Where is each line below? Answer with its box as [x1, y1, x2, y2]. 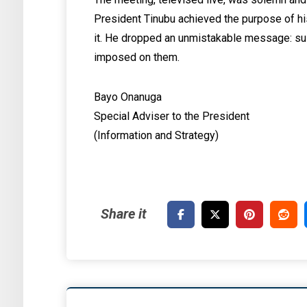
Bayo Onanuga [94, 90, 162, 103]
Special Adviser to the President [94, 110, 250, 123]
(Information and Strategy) [94, 129, 219, 142]
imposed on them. [94, 51, 180, 64]
